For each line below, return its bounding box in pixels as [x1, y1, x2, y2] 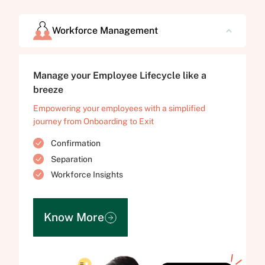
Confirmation [51, 138, 101, 148]
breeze [33, 83, 68, 95]
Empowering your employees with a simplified [33, 103, 205, 113]
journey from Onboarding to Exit [33, 116, 154, 126]
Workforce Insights [51, 170, 124, 180]
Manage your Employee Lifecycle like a [33, 69, 206, 81]
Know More [43, 211, 104, 224]
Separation [51, 154, 93, 164]
